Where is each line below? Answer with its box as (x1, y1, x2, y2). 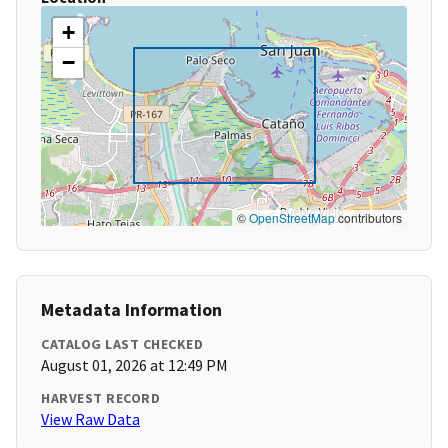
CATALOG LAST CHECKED (41, 335, 203, 354)
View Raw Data (41, 409, 140, 430)
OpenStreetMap (249, 209, 335, 227)
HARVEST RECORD (41, 389, 160, 408)
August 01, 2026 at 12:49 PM (41, 355, 228, 376)
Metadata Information (41, 298, 222, 322)
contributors (335, 209, 402, 227)
